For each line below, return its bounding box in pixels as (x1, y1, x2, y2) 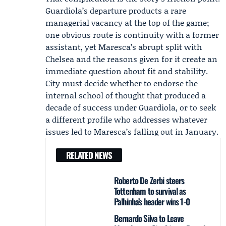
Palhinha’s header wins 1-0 (114, 195, 190, 208)
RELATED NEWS (66, 149, 112, 161)
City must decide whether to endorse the (45, 77, 198, 89)
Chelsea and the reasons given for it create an (45, 53, 217, 65)
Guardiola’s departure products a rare (45, 5, 186, 16)
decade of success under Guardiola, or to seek (45, 101, 216, 113)
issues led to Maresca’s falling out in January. (45, 126, 218, 137)
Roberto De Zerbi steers (114, 174, 185, 187)
